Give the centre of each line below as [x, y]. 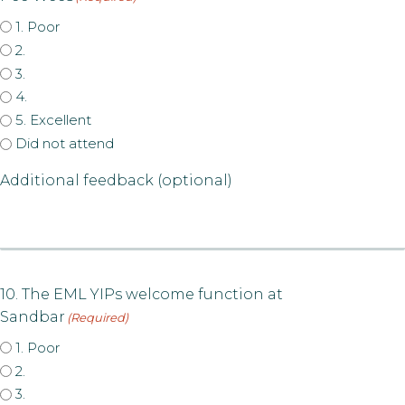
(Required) [98, 317]
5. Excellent [53, 120]
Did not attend [65, 143]
